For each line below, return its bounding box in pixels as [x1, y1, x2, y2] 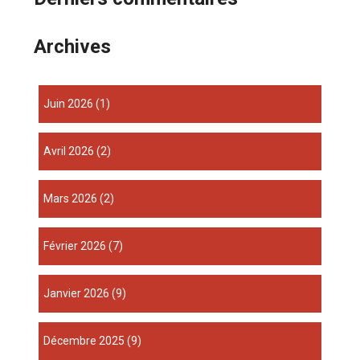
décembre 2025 [51, 334, 125, 348]
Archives [34, 35, 112, 59]
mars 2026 [53, 192, 98, 206]
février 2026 [49, 239, 107, 253]
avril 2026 [51, 145, 95, 158]
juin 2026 [50, 97, 94, 111]
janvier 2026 [50, 287, 110, 301]
